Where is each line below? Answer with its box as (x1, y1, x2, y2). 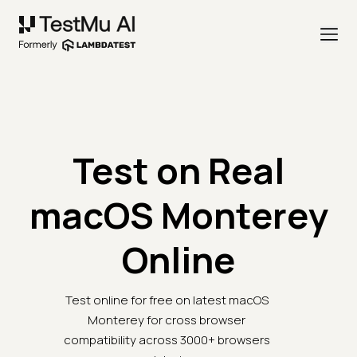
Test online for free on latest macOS (65, 292, 269, 309)
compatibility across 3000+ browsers (63, 331, 270, 349)
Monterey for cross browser (88, 312, 245, 329)
